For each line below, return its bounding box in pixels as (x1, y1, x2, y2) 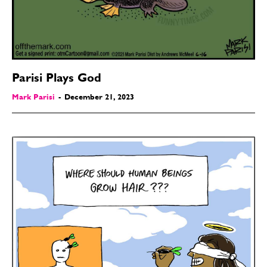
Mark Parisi (12, 94, 55, 102)
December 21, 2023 (64, 94, 134, 102)
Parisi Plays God (12, 73, 101, 85)
